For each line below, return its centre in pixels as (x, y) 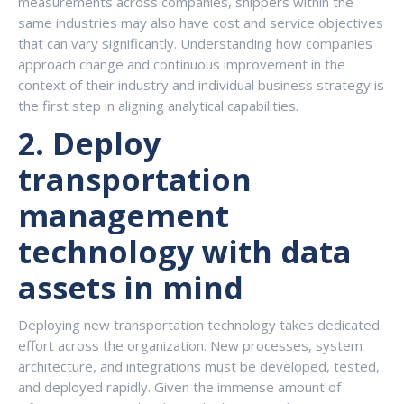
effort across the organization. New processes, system (190, 345)
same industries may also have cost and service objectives (201, 23)
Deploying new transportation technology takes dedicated (199, 325)
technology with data (185, 252)
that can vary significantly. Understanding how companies (195, 43)
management (124, 216)
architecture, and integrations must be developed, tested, (199, 366)
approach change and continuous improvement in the (182, 64)
